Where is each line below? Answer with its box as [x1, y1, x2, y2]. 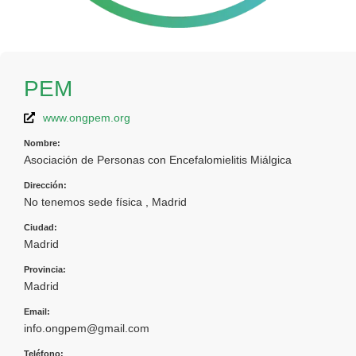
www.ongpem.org [43, 110, 130, 124]
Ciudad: [24, 222, 57, 232]
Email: [24, 306, 50, 316]
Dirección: [24, 180, 67, 190]
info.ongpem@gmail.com [24, 321, 149, 335]
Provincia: [24, 264, 66, 274]
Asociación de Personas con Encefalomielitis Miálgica [24, 153, 292, 166]
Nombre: [24, 137, 60, 148]
